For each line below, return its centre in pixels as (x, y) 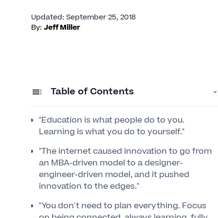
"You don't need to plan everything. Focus (123, 206)
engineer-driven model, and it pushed (114, 175)
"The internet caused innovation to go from (125, 151)
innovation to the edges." (89, 186)
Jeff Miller (62, 27)
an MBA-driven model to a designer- (111, 163)
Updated (47, 17)
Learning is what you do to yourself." (112, 132)
